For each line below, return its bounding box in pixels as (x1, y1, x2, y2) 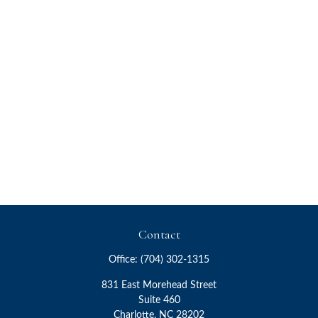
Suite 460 (138, 295, 180, 305)
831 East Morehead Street (102, 280, 216, 290)
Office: (109, 255, 141, 265)
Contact (138, 226, 180, 242)
